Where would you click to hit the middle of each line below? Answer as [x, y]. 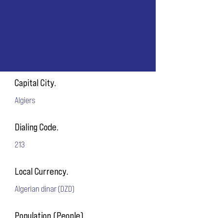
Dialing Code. [36, 127]
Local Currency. [41, 171]
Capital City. [35, 82]
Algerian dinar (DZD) [45, 188]
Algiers [25, 100]
